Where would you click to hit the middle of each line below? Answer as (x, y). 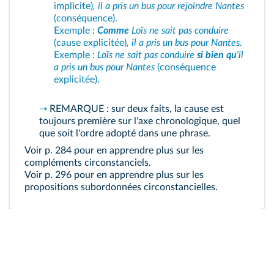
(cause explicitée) (90, 43)
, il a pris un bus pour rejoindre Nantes (168, 6)
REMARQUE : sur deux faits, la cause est (137, 109)
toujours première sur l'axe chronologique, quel (140, 121)
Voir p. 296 (48, 175)
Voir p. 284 (48, 150)
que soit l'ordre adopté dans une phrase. (125, 133)
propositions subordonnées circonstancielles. (121, 187)
